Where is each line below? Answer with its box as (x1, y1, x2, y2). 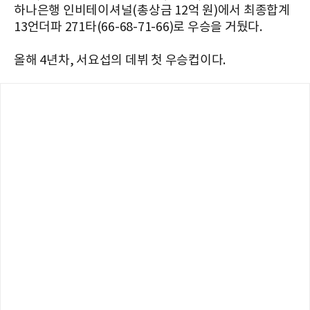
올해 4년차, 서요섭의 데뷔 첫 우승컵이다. (14, 53, 226, 69)
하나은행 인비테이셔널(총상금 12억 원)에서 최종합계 (14, 3, 290, 19)
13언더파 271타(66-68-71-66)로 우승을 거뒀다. (14, 20, 262, 35)
